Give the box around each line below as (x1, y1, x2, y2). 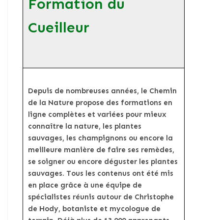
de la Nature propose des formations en (28, 98, 172, 108)
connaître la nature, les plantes (28, 122, 141, 131)
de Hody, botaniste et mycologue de (28, 204, 161, 214)
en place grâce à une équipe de (28, 181, 142, 190)
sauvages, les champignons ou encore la (28, 134, 173, 143)
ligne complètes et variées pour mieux (28, 110, 166, 119)
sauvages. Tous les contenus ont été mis (28, 169, 173, 178)
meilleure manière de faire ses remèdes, (28, 145, 174, 155)
